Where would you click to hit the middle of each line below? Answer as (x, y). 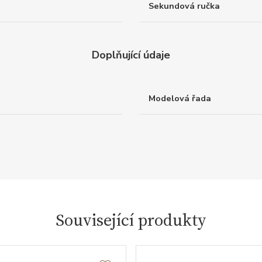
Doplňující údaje (131, 55)
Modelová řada (180, 99)
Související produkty (131, 220)
